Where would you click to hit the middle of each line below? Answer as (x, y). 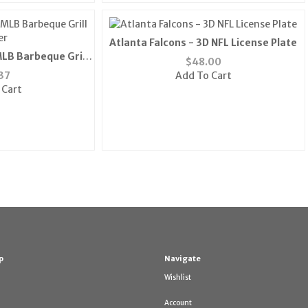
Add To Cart (203, 76)
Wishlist (177, 277)
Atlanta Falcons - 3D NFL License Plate (203, 43)
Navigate (182, 258)
